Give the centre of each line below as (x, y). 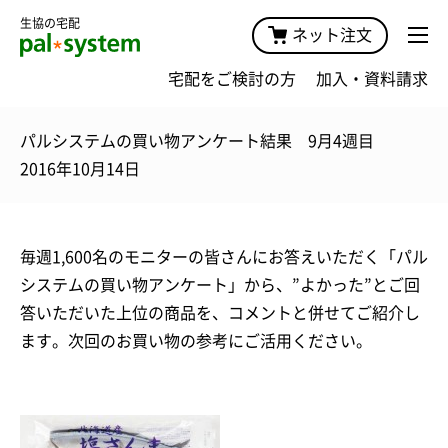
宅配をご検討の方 (232, 78)
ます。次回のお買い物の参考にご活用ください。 (196, 340)
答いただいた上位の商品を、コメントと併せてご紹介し (220, 312)
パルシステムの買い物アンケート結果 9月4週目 (197, 140)
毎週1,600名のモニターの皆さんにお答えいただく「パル (224, 256)
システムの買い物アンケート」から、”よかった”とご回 (220, 284)
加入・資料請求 (372, 78)
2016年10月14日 (80, 168)
